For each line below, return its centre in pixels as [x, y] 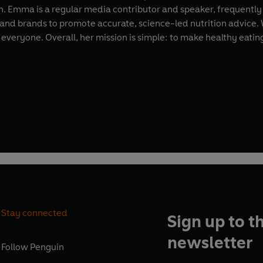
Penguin [47, 247]
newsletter [210, 243]
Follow [16, 247]
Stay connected [35, 213]
